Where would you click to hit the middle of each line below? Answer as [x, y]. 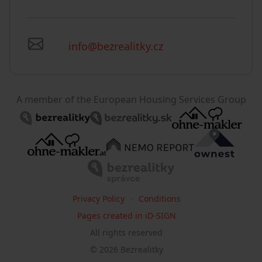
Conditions [159, 198]
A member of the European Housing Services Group [131, 99]
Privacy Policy [98, 198]
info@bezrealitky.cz [116, 46]
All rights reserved [126, 232]
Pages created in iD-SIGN [126, 215]
